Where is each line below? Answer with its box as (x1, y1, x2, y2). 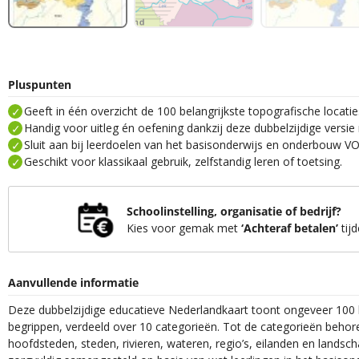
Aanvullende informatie (8, 275, 139, 291)
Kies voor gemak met (126, 220, 237, 236)
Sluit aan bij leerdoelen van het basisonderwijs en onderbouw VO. (24, 136, 357, 152)
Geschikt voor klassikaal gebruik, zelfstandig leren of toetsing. (24, 153, 336, 169)
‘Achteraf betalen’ (236, 220, 334, 236)
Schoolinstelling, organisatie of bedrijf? (126, 203, 341, 219)
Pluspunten (8, 76, 71, 92)
